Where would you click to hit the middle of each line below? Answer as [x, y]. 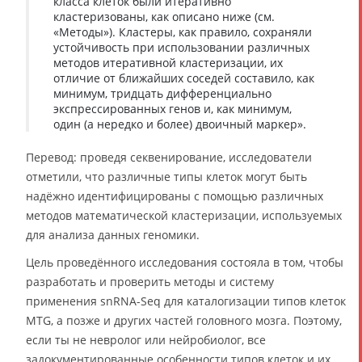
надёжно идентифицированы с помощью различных [175, 196]
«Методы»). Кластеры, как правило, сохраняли [183, 32]
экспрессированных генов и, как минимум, [173, 109]
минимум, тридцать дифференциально [162, 93]
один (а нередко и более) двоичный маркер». [180, 124]
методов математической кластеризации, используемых [184, 215]
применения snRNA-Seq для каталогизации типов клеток [186, 301]
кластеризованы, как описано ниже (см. [164, 17]
